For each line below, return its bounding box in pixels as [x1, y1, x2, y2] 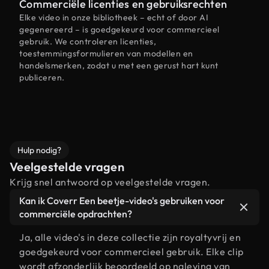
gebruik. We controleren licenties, [19, 36, 156, 47]
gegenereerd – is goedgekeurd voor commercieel [19, 24, 220, 35]
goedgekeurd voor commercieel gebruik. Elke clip [19, 246, 244, 258]
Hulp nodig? [17, 145, 61, 156]
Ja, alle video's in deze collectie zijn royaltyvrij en [19, 231, 241, 243]
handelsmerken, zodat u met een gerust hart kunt [19, 60, 219, 71]
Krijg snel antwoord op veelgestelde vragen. [10, 176, 211, 188]
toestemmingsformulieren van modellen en [19, 48, 193, 59]
